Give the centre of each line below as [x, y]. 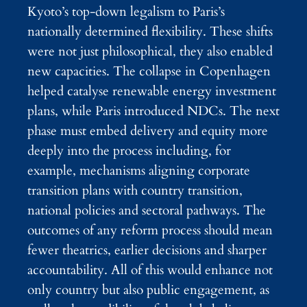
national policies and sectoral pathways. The [147, 210]
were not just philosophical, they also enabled [150, 51]
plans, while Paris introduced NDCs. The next [153, 111]
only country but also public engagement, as [148, 290]
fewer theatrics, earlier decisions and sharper [147, 250]
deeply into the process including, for [129, 150]
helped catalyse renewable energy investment [152, 91]
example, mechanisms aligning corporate [139, 170]
